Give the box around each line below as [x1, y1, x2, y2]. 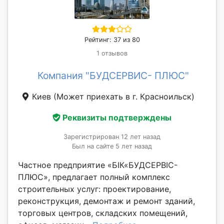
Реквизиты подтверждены [62, 112, 171, 122]
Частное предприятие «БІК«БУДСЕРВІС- [18, 159, 177, 170]
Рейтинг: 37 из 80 [84, 36, 140, 44]
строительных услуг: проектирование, [18, 183, 171, 194]
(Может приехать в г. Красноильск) [53, 91, 194, 102]
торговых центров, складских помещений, [18, 207, 187, 218]
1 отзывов [96, 49, 127, 57]
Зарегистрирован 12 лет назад [63, 132, 160, 140]
